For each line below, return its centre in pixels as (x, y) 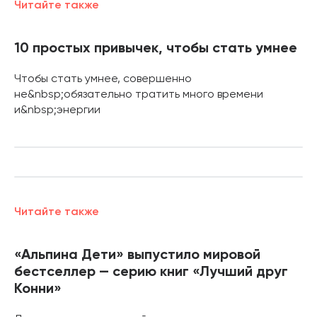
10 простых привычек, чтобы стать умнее (156, 48)
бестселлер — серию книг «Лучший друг (151, 272)
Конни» (38, 289)
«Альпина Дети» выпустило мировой (137, 255)
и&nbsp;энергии (57, 110)
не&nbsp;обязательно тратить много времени (139, 94)
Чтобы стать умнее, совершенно (103, 79)
